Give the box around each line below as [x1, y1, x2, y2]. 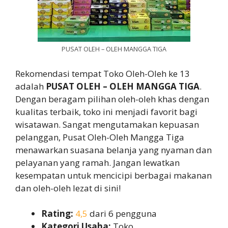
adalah [15, 80, 46, 92]
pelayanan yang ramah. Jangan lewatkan [15, 156, 180, 168]
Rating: [41, 208, 73, 220]
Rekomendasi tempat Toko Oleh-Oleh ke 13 [15, 67, 190, 79]
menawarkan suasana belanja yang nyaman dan [15, 144, 212, 156]
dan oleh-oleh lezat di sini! [15, 182, 121, 194]
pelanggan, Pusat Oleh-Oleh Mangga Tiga [15, 131, 184, 143]
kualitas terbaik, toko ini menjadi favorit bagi [15, 105, 197, 118]
